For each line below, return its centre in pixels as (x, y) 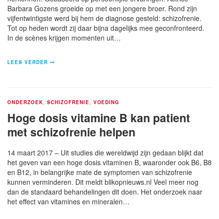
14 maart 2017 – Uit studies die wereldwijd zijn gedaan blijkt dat (105, 152)
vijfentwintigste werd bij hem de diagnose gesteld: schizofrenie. (104, 18)
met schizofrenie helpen (71, 131)
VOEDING (106, 102)
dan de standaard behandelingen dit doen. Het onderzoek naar (105, 191)
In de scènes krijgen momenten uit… (64, 37)
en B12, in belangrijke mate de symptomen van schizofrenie (100, 172)
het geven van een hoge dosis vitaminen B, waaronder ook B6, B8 (109, 162)
